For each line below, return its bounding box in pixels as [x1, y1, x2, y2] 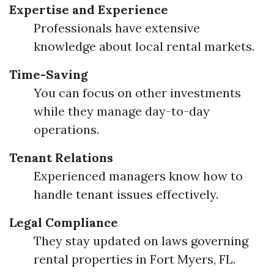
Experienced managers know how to [34, 168, 243, 183]
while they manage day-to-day [34, 103, 210, 119]
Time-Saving [9, 67, 88, 82]
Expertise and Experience [9, 2, 168, 17]
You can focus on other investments [34, 85, 241, 100]
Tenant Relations [9, 150, 113, 165]
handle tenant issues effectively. [34, 187, 218, 202]
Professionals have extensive [34, 20, 200, 35]
